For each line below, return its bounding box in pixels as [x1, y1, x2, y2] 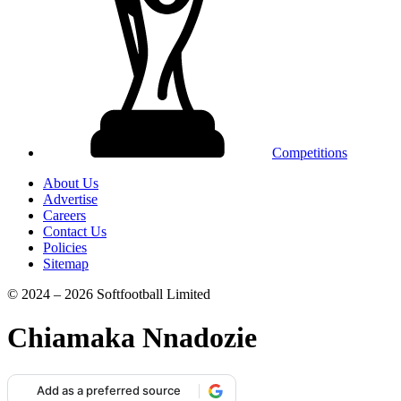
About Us [43, 175, 98, 191]
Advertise [43, 192, 98, 207]
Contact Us [43, 224, 107, 239]
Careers [43, 208, 86, 223]
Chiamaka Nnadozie [7, 321, 257, 354]
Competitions [272, 145, 347, 160]
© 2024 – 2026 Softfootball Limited [7, 286, 210, 302]
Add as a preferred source [37, 383, 181, 398]
